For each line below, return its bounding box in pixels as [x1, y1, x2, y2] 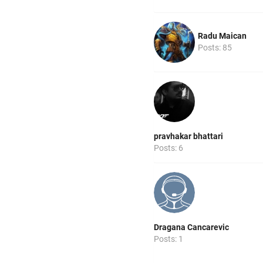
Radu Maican [198, 31, 247, 41]
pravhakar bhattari [154, 131, 223, 141]
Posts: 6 [154, 143, 183, 153]
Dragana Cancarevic [154, 222, 229, 232]
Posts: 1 [154, 234, 183, 244]
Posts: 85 [198, 42, 232, 52]
